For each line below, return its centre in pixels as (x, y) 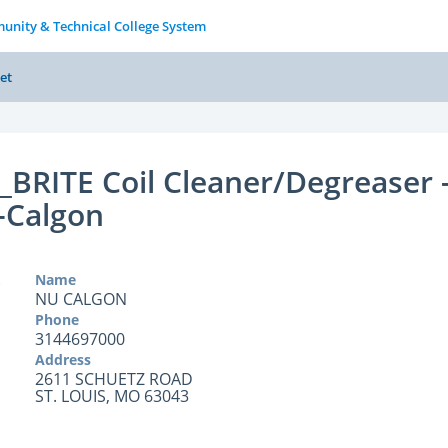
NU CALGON (80, 299)
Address (62, 359)
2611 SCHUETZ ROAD (113, 379)
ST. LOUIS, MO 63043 (111, 396)
